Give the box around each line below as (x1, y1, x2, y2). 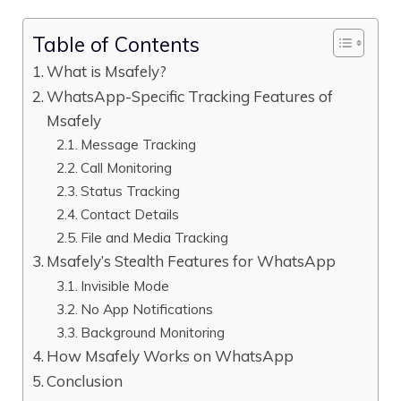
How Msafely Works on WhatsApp (47, 346, 294, 365)
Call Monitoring (81, 158, 173, 176)
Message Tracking (81, 134, 197, 153)
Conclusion (47, 371, 124, 390)
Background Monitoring (81, 322, 226, 341)
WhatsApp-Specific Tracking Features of (47, 86, 334, 106)
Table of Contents (32, 30, 200, 57)
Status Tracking (81, 181, 181, 200)
